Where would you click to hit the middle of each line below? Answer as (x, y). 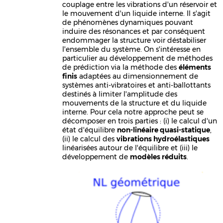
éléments (195, 67)
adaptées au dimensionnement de (138, 76)
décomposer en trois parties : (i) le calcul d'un (140, 121)
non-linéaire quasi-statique (164, 130)
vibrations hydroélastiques (163, 139)
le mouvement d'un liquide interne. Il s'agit (137, 13)
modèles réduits (159, 157)
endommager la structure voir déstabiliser (134, 40)
